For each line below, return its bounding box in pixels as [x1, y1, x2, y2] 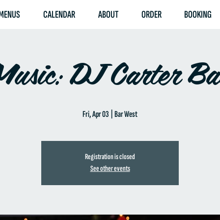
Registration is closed [85, 152, 135, 162]
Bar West [114, 109, 137, 119]
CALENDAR [43, 8, 76, 21]
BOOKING [184, 8, 212, 21]
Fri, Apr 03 [82, 109, 109, 119]
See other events [90, 164, 130, 173]
